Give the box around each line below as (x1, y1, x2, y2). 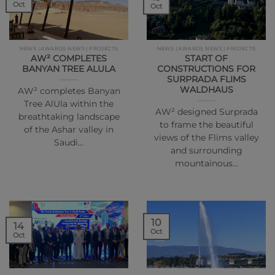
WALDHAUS (179, 85, 233, 95)
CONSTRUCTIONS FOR (157, 64, 255, 74)
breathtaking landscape (18, 112, 120, 122)
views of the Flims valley (153, 133, 259, 143)
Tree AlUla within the (24, 99, 114, 109)
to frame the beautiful (159, 120, 254, 130)
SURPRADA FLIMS (166, 74, 246, 85)
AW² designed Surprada (155, 107, 258, 117)
